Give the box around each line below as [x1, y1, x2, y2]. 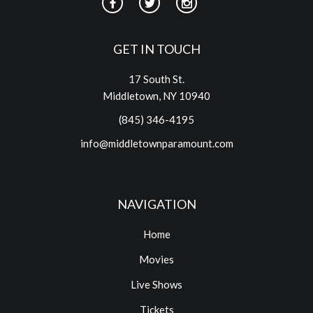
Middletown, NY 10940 [103, 89, 210, 102]
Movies [139, 253, 174, 265]
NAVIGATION [117, 196, 196, 212]
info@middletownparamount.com [80, 137, 233, 150]
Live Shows [131, 278, 182, 291]
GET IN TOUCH [112, 41, 201, 57]
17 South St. [129, 73, 184, 85]
